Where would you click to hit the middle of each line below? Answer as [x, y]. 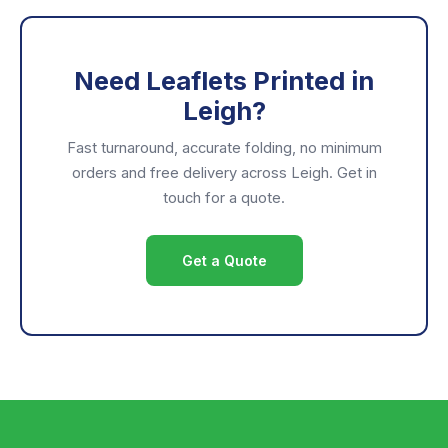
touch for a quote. [224, 198]
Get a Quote [224, 260]
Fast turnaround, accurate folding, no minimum [224, 148]
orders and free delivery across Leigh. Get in [224, 173]
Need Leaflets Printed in [224, 80]
